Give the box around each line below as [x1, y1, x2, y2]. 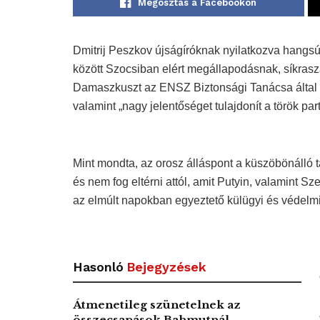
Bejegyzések [126, 259, 206, 275]
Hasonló [73, 259, 124, 275]
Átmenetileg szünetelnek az [73, 298, 241, 312]
